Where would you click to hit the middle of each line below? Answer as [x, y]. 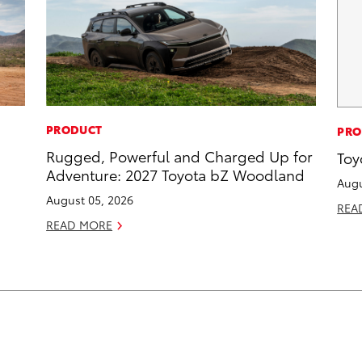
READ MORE [80, 225]
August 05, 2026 [90, 200]
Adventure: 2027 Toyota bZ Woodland [176, 175]
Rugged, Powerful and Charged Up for [180, 156]
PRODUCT [74, 130]
